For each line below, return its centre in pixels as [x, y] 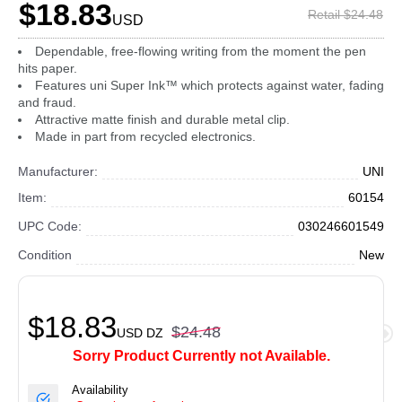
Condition [45, 255]
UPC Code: [50, 226]
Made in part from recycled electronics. [145, 136]
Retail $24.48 [345, 14]
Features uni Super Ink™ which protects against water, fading [210, 85]
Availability [100, 390]
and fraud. [47, 102]
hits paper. [48, 68]
